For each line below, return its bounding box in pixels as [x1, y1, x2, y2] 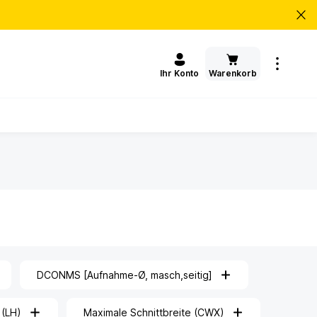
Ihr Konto [160, 68, 199, 79]
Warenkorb [209, 67, 257, 79]
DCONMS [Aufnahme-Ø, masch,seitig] [36, 269, 212, 281]
